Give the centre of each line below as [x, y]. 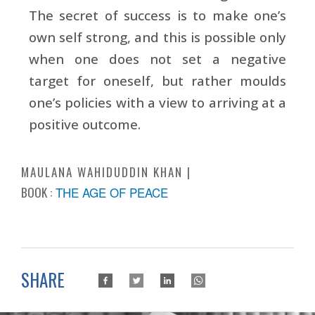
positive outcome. [85, 124]
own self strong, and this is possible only [157, 37]
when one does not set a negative [157, 58]
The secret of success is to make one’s [157, 15]
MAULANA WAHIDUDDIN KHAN [102, 172]
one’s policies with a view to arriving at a [157, 102]
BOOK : [37, 192]
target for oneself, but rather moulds [157, 80]
